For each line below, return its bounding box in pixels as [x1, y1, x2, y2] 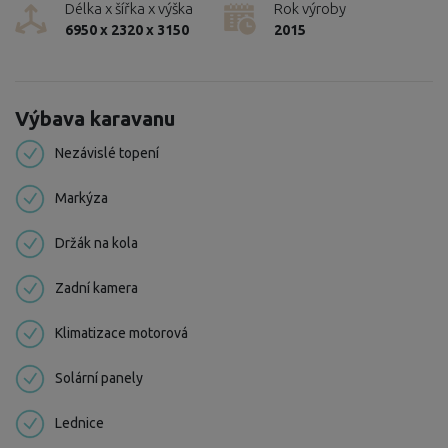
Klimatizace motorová [55, 325, 188, 342]
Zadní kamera [55, 280, 138, 297]
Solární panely [55, 370, 143, 387]
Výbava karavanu [15, 106, 175, 130]
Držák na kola [55, 235, 138, 252]
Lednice [55, 415, 104, 432]
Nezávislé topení [55, 145, 159, 162]
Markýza [55, 190, 108, 207]
